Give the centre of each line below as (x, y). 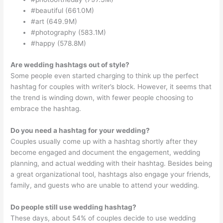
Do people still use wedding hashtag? (74, 207)
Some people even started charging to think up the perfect (105, 75)
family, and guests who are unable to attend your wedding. (105, 185)
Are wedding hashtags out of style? (70, 64)
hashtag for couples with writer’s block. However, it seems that (111, 86)
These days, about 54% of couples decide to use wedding (103, 218)
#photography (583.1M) (69, 33)
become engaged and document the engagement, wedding (106, 152)
